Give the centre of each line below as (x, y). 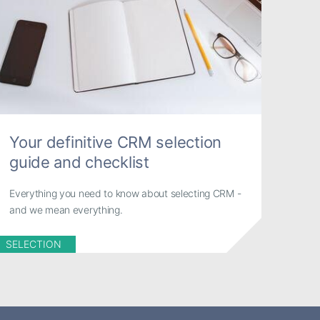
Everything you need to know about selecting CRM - (125, 193)
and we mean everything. (66, 209)
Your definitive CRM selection (115, 142)
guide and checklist (79, 162)
